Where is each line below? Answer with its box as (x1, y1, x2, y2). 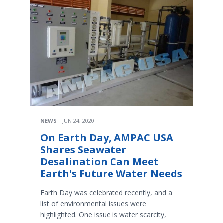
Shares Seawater (40, 142, 126, 156)
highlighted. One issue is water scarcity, (40, 209, 166, 219)
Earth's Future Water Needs (40, 166, 182, 180)
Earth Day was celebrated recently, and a (40, 187, 172, 197)
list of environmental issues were (40, 198, 146, 208)
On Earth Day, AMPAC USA (40, 130, 173, 144)
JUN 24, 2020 (62, 116, 94, 124)
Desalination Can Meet (40, 154, 159, 168)
